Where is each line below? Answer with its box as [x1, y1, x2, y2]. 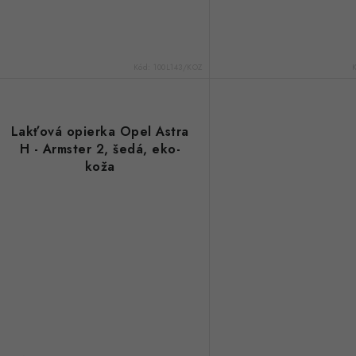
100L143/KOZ [153, 60, 203, 73]
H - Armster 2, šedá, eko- [19, 139, 181, 158]
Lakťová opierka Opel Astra [10, 122, 189, 141]
